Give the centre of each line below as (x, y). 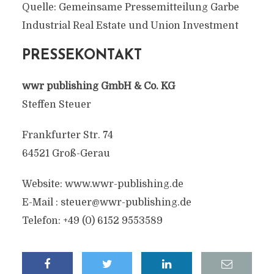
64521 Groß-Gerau (66, 154)
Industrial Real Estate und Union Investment (130, 26)
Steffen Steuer (56, 105)
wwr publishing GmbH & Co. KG (98, 86)
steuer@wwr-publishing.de (126, 202)
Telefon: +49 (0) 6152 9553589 (92, 221)
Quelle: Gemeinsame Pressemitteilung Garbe (130, 7)
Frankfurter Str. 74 (67, 135)
